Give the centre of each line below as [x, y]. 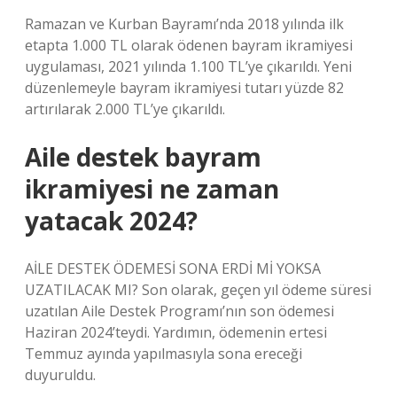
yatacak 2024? [111, 221]
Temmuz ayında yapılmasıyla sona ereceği [163, 354]
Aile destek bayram [143, 157]
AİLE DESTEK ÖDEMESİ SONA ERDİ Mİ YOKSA [173, 269]
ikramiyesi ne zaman [152, 189]
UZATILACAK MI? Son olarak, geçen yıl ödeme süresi [198, 290]
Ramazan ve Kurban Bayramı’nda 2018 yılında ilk [184, 24]
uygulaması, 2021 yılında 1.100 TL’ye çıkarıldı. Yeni [188, 66]
